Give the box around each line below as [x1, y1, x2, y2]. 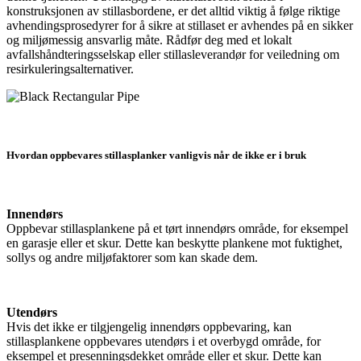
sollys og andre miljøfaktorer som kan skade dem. [6, 251, 258, 265]
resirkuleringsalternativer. [6, 61, 134, 76]
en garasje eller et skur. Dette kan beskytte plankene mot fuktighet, [6, 236, 342, 251]
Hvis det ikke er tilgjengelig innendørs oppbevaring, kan [6, 320, 292, 334]
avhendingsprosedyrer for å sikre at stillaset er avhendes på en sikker [6, 18, 353, 32]
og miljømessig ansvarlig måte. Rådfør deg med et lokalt [6, 32, 292, 47]
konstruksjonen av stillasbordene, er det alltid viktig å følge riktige [6, 3, 340, 18]
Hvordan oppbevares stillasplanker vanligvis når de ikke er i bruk [6, 149, 306, 162]
